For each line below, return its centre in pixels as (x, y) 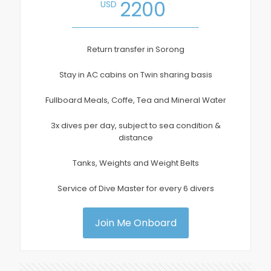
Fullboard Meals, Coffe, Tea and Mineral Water (135, 100)
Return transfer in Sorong (135, 49)
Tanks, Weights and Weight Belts (135, 163)
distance (135, 137)
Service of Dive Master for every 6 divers (135, 188)
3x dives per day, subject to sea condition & (135, 125)
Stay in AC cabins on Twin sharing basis (135, 74)
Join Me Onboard (135, 223)
